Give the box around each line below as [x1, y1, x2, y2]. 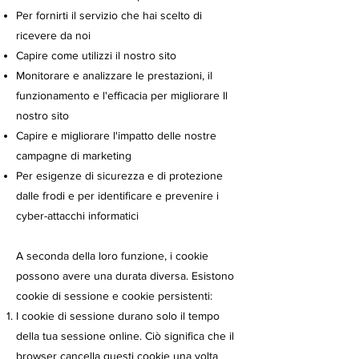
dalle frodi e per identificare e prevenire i [16, 189, 219, 202]
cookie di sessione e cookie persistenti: [16, 289, 212, 302]
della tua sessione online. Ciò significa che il [16, 329, 234, 342]
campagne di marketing [16, 149, 131, 162]
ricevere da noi [16, 29, 91, 42]
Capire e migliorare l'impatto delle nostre [16, 129, 216, 142]
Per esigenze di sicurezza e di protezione [16, 169, 223, 182]
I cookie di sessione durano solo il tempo [16, 309, 220, 322]
